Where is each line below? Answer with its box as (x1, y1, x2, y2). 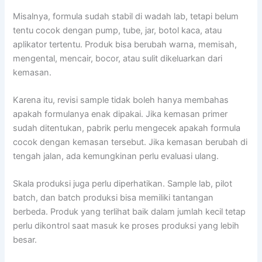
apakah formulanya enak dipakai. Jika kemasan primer (13, 109, 228, 120)
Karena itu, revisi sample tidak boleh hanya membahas (13, 95, 229, 106)
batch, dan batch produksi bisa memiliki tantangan (13, 192, 214, 204)
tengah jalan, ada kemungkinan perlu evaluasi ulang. (13, 151, 219, 162)
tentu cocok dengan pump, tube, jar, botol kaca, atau (13, 25, 222, 36)
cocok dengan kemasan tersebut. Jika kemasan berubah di (13, 137, 248, 148)
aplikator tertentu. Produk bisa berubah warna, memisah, (13, 39, 237, 50)
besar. (13, 235, 37, 246)
